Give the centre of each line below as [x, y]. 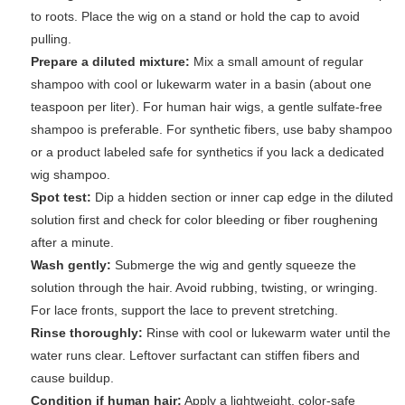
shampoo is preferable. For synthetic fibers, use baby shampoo [212, 130]
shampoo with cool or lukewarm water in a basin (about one [201, 85]
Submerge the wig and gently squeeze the [234, 265]
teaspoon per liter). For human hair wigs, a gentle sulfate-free [207, 107]
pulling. [51, 39]
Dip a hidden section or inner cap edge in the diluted [242, 198]
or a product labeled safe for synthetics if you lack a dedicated [207, 152]
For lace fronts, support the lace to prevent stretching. [184, 311]
